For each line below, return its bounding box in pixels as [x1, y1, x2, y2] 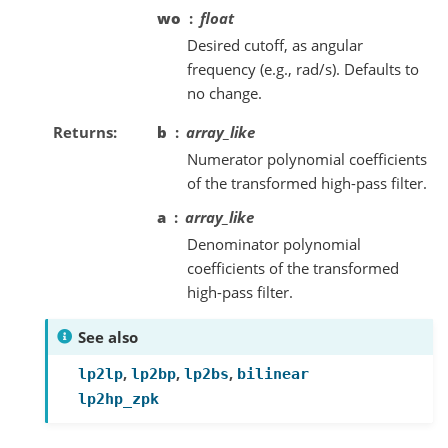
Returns [52, 121, 113, 142]
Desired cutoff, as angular [187, 34, 363, 55]
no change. [187, 82, 262, 103]
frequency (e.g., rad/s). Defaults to [187, 58, 419, 79]
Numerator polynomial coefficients [187, 148, 427, 169]
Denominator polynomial [187, 233, 361, 254]
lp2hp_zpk [78, 389, 159, 408]
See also [78, 326, 138, 347]
